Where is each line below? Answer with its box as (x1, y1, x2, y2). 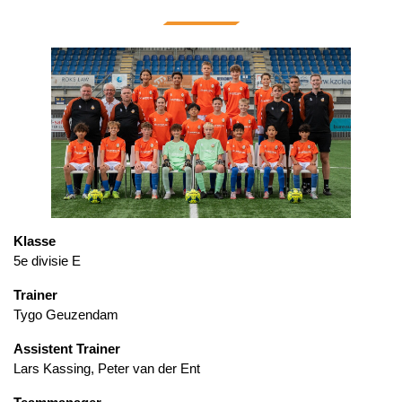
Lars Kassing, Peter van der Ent (13, 361, 200, 377)
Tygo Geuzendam (13, 307, 118, 323)
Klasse (13, 233, 56, 249)
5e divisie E (13, 253, 81, 269)
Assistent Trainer (13, 341, 120, 357)
